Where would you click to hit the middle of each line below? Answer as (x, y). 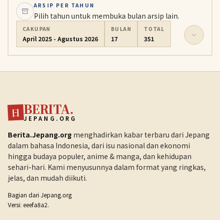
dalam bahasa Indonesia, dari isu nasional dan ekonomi (99, 145)
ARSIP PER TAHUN (64, 5)
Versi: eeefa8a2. (28, 205)
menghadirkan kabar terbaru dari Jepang (141, 135)
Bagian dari (24, 195)
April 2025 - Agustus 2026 (60, 39)
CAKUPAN (37, 29)
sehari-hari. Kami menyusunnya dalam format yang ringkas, (107, 167)
